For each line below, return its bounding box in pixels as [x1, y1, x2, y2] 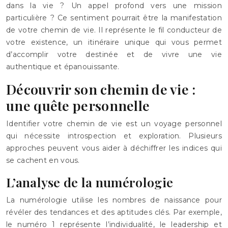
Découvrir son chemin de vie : [6, 80, 196, 98]
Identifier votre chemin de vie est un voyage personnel [6, 119, 222, 128]
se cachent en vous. [6, 156, 80, 165]
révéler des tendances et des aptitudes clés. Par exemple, [6, 208, 222, 217]
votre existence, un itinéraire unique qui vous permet [6, 38, 222, 47]
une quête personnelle [6, 96, 150, 115]
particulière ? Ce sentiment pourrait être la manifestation [6, 13, 222, 22]
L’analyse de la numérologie [6, 174, 174, 190]
